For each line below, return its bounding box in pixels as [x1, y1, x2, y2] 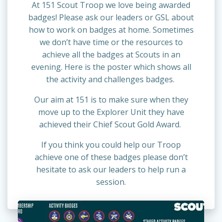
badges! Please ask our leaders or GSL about [28, 12, 194, 23]
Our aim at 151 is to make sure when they [34, 94, 188, 106]
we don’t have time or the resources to [39, 37, 183, 48]
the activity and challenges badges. [46, 74, 176, 85]
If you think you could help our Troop [41, 139, 181, 151]
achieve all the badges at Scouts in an [42, 49, 180, 60]
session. [96, 176, 126, 188]
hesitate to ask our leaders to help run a [36, 164, 186, 175]
